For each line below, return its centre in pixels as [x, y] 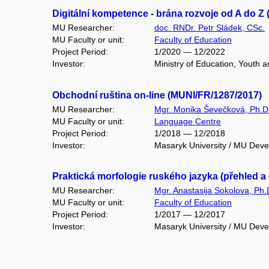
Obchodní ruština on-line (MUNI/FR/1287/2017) [157, 95]
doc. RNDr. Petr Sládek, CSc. [210, 28]
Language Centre [188, 121]
